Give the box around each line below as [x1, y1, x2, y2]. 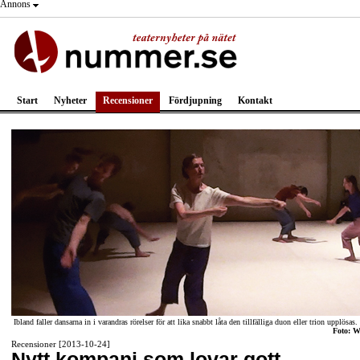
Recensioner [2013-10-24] [11, 339, 110, 349]
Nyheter [54, 95, 87, 106]
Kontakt [238, 95, 272, 106]
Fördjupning [169, 95, 222, 106]
